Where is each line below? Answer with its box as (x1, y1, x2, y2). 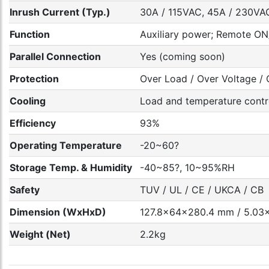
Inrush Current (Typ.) (10, 6, 110, 18)
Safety (10, 184, 40, 196)
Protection (10, 73, 59, 85)
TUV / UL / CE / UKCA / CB (140, 184, 264, 196)
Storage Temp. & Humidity (10, 162, 132, 174)
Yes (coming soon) (140, 50, 225, 62)
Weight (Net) (10, 228, 71, 240)
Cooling (10, 95, 46, 107)
